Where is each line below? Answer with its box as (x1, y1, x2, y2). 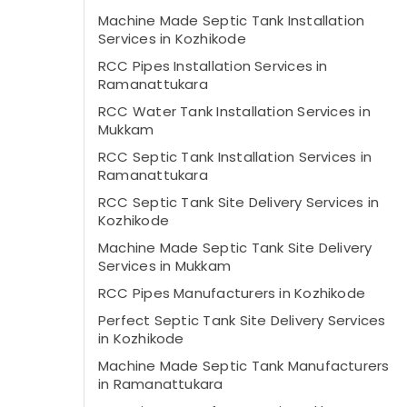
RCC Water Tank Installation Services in (98, 102, 371, 121)
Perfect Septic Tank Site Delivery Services (98, 311, 386, 330)
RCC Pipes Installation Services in (98, 56, 328, 75)
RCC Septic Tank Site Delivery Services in (98, 193, 380, 212)
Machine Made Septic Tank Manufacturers (98, 356, 390, 375)
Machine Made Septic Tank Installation (98, 11, 365, 30)
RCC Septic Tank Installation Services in (98, 147, 372, 166)
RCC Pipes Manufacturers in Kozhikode (98, 283, 366, 303)
